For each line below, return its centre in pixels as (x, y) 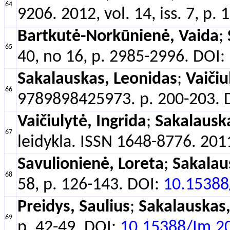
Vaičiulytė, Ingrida (82, 122)
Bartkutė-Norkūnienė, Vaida (118, 37)
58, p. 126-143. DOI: (90, 185)
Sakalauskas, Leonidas (97, 79)
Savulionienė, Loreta (91, 165)
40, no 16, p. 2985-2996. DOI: (123, 57)
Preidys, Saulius (74, 207)
